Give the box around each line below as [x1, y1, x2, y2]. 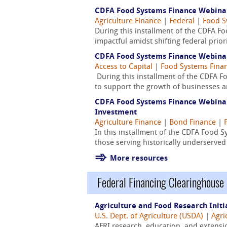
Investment [95, 109, 137, 117]
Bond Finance [169, 119, 216, 127]
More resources [110, 155, 168, 163]
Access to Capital [95, 63, 153, 71]
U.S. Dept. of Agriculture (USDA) [95, 213, 203, 220]
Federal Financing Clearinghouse [97, 175, 224, 191]
